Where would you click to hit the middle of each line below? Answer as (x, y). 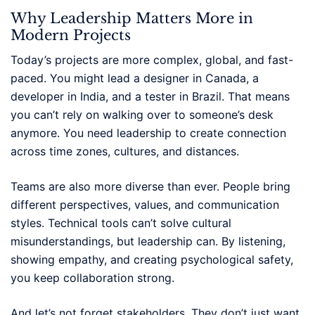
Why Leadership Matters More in (132, 18)
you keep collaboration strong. (92, 277)
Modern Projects (71, 35)
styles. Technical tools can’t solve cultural (121, 223)
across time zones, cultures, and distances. (125, 151)
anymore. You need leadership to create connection (148, 133)
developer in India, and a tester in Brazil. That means (150, 96)
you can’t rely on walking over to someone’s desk (142, 114)
